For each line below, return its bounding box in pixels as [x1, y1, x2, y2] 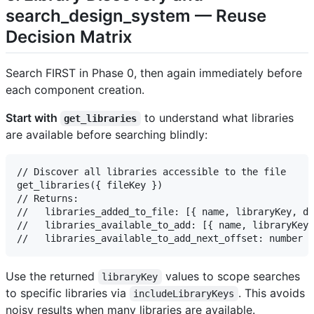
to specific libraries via [6, 286, 130, 300]
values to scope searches [161, 269, 303, 283]
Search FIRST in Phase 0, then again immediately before [6, 66, 302, 80]
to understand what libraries [140, 111, 297, 125]
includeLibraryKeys [133, 288, 235, 299]
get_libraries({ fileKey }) [17, 179, 163, 191]
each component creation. [6, 83, 144, 97]
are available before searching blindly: [6, 128, 207, 142]
